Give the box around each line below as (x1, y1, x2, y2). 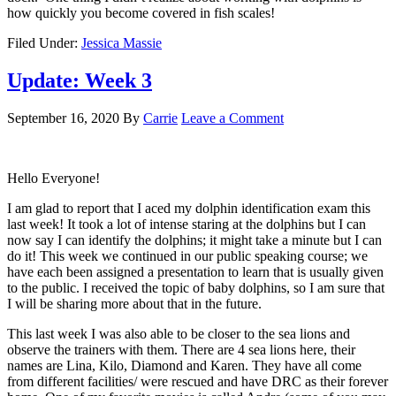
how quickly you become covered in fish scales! (7, 4, 275, 20)
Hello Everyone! (7, 170, 100, 186)
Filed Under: (7, 34, 81, 50)
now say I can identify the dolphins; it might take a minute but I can (7, 232, 382, 247)
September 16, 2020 (7, 110, 119, 126)
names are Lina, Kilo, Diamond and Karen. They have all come (7, 357, 362, 373)
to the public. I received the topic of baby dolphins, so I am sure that (7, 279, 385, 295)
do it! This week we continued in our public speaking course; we (7, 247, 368, 263)
